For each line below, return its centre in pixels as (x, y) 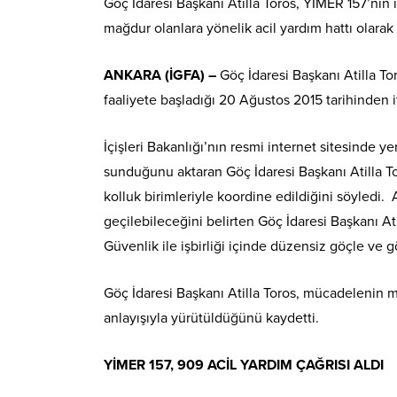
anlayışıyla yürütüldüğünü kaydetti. (211, 318)
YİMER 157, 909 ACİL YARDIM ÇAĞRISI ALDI (244, 365)
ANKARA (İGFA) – (162, 75)
